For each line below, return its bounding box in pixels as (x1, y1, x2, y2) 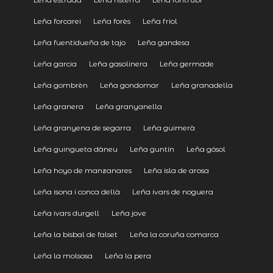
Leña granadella (171, 80, 233, 90)
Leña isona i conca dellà (33, 186, 120, 196)
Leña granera (33, 101, 83, 111)
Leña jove (111, 208, 146, 218)
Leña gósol (186, 144, 225, 154)
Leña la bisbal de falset (33, 229, 118, 239)
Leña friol (142, 16, 177, 26)
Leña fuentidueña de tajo (33, 37, 126, 47)
